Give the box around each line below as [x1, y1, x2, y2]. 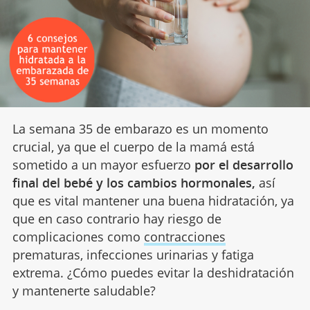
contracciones [143, 228, 226, 245]
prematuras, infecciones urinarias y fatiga [12, 246, 254, 263]
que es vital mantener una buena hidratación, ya [12, 192, 294, 209]
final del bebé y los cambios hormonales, [12, 174, 255, 191]
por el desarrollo [194, 156, 293, 173]
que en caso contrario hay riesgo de [12, 210, 221, 227]
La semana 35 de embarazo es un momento [12, 120, 268, 137]
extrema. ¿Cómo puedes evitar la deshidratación [12, 264, 294, 281]
